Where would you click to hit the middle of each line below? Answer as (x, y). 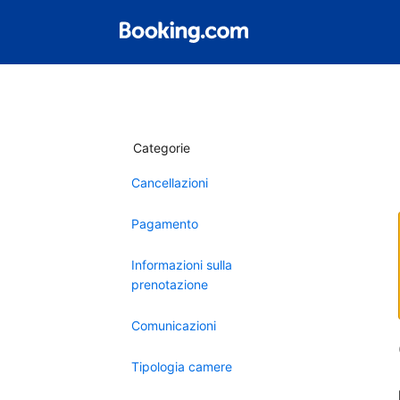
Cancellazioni (170, 183)
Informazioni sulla (182, 265)
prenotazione (170, 284)
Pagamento (165, 224)
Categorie (162, 148)
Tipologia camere (182, 367)
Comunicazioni (174, 325)
